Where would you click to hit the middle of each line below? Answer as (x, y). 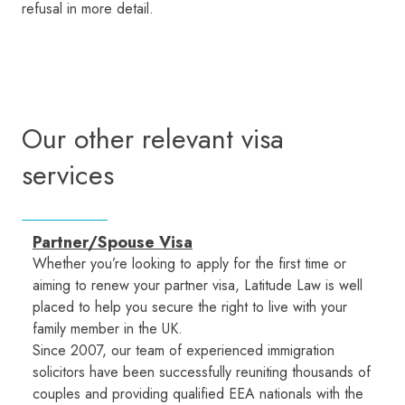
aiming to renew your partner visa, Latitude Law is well (198, 286)
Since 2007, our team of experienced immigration (184, 351)
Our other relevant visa (153, 139)
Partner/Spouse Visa (113, 243)
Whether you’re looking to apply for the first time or (189, 264)
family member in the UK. (108, 329)
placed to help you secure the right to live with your (190, 307)
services (68, 175)
